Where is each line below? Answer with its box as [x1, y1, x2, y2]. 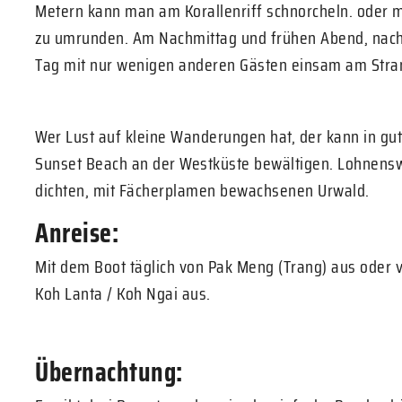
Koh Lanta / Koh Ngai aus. [35, 279, 211, 308]
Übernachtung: [35, 351, 183, 393]
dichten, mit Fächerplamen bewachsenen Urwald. [35, 176, 370, 205]
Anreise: [35, 212, 118, 254]
